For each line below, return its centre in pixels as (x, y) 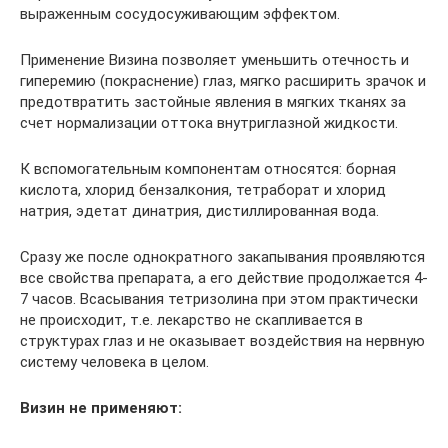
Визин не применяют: (101, 408)
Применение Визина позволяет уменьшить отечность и (214, 60)
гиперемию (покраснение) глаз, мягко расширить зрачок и (223, 81)
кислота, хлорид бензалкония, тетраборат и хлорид (203, 190)
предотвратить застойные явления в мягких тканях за (213, 102)
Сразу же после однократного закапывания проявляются (222, 257)
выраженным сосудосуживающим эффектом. (180, 14)
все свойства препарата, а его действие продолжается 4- (224, 278)
